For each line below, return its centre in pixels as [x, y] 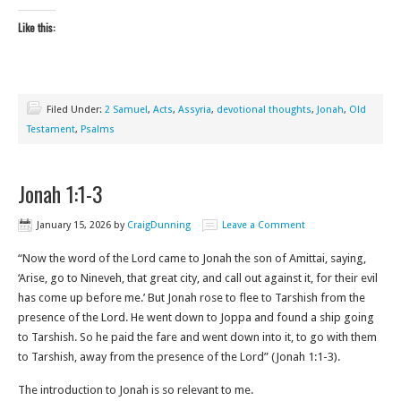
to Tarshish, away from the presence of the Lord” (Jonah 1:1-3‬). [179, 357]
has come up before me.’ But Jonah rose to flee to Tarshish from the [192, 298]
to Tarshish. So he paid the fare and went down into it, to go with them [197, 337]
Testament [51, 129]
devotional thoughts [264, 110]
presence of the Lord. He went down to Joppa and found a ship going [196, 317]
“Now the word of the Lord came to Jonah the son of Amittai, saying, [192, 258]
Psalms [98, 129]
